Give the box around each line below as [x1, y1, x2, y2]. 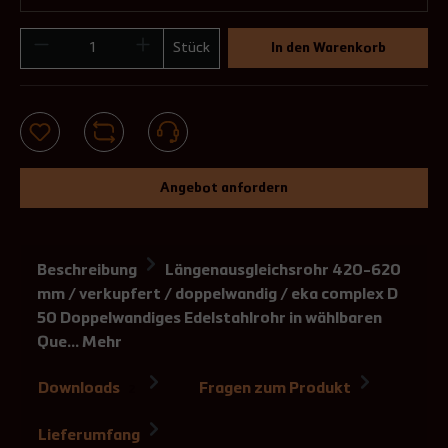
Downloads [38, 381, 123, 397]
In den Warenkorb [270, 41, 386, 55]
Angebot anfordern [160, 181, 288, 195]
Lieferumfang [38, 428, 143, 444]
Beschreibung [37, 263, 137, 279]
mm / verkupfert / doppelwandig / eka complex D [37, 287, 398, 303]
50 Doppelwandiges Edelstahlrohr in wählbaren [37, 311, 382, 327]
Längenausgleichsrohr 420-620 [165, 263, 401, 279]
